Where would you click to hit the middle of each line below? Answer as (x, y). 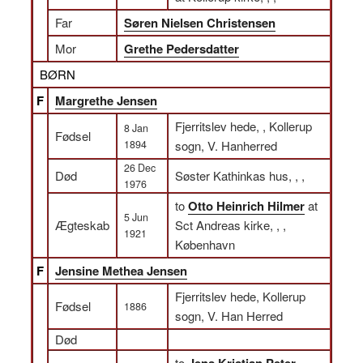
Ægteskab (82, 225)
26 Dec (140, 168)
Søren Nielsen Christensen (200, 23)
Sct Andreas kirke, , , (231, 225)
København (205, 244)
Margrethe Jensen (106, 100)
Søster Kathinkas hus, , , (240, 175)
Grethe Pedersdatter (181, 49)
